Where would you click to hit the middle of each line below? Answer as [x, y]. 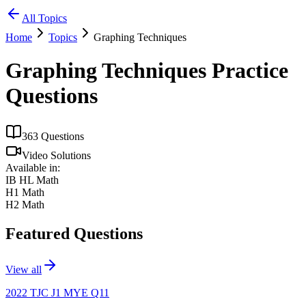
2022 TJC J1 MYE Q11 [57, 292]
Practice [247, 71]
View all [24, 269]
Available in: [33, 167]
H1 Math [25, 192]
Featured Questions [74, 233]
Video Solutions [56, 155]
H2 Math [25, 204]
